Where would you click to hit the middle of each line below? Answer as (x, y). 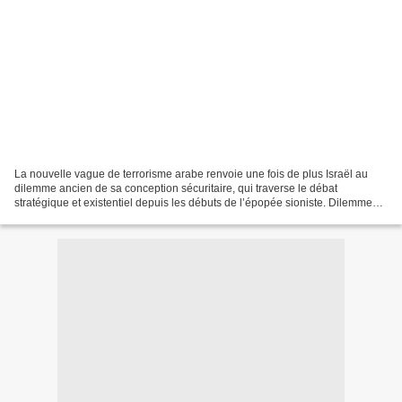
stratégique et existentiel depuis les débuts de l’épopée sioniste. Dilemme (193, 202)
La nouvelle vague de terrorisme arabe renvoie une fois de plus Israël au (191, 174)
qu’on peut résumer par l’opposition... (105, 217)
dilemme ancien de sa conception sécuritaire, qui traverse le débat (176, 188)
